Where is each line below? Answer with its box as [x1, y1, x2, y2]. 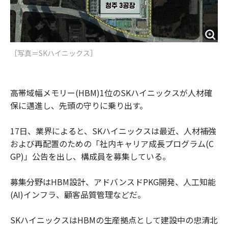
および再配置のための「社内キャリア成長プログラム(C [10, 137, 214, 150]
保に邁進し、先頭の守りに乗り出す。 [10, 99, 148, 111]
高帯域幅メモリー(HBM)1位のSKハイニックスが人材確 [10, 86, 212, 99]
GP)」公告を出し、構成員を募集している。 [10, 150, 170, 162]
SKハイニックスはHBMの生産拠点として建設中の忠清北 [10, 213, 218, 226]
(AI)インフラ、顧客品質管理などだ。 [10, 188, 146, 201]
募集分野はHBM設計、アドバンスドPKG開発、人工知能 [10, 175, 216, 188]
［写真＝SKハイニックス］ [10, 47, 97, 58]
